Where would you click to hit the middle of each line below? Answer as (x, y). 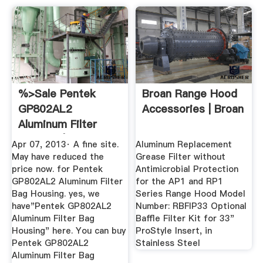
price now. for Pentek (57, 169)
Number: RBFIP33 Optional (191, 206)
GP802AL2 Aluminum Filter (67, 182)
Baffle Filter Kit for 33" (185, 219)
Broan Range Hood (190, 93)
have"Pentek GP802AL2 (61, 206)
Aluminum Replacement (184, 145)
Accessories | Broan (193, 109)
